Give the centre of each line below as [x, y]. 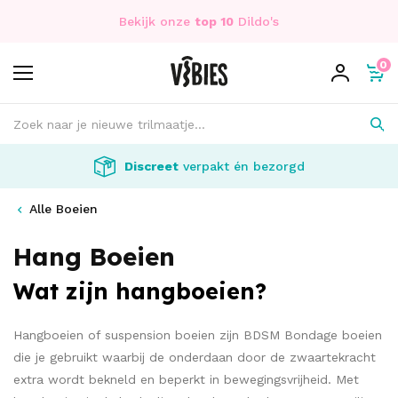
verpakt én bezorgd [241, 166]
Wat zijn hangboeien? [140, 291]
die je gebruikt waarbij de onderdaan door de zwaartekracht [195, 357]
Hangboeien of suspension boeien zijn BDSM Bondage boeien [198, 335]
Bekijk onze [157, 21]
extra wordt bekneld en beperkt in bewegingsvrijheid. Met [186, 379]
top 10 [214, 21]
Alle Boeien [64, 209]
